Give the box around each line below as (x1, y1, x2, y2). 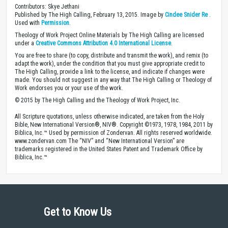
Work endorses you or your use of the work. (15, 84, 123, 92)
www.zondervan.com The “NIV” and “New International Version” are (15, 137, 184, 145)
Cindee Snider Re (165, 11, 208, 18)
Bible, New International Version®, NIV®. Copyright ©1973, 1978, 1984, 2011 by (15, 121, 213, 128)
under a (15, 39, 36, 47)
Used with (15, 19, 41, 26)
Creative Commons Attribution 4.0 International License (36, 39, 171, 47)
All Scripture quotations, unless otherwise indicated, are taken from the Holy (15, 112, 204, 120)
